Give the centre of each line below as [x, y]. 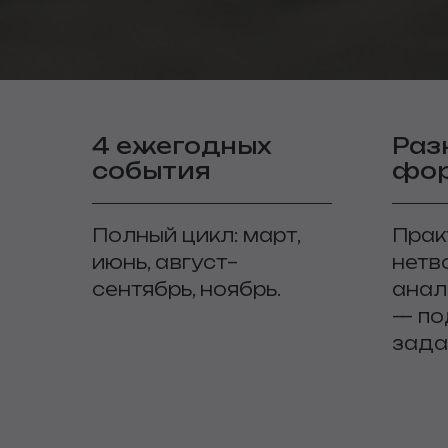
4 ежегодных [182, 145]
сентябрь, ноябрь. [186, 289]
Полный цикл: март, [196, 235]
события [151, 170]
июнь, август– [165, 262]
